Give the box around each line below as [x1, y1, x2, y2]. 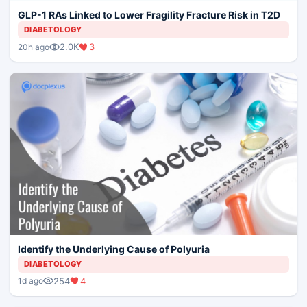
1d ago [18, 275, 43, 286]
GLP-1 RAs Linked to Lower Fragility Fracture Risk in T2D [18, 9, 280, 21]
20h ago [18, 41, 49, 52]
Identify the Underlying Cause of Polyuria [18, 243, 210, 255]
